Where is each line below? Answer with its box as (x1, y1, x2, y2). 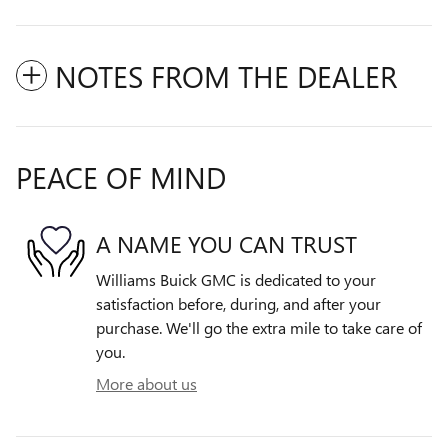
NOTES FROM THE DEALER (55, 56, 397, 97)
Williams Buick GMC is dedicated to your (96, 269, 376, 291)
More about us (96, 373, 197, 395)
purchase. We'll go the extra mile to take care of (96, 317, 422, 339)
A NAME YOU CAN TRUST (96, 227, 357, 259)
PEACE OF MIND (16, 157, 226, 198)
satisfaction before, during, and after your (96, 293, 381, 315)
